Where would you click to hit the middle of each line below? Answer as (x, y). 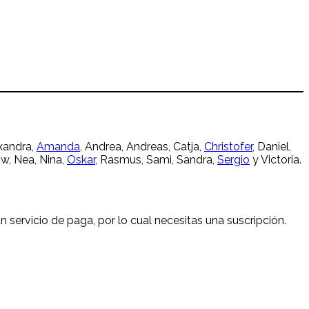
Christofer (228, 147)
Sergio (233, 160)
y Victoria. (276, 160)
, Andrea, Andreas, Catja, (142, 147)
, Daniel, (272, 147)
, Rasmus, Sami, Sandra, (156, 160)
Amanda (58, 147)
